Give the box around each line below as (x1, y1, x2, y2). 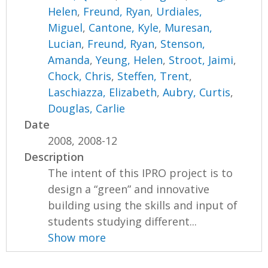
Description (24, 150, 84, 165)
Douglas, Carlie (48, 101, 126, 116)
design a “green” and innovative (48, 182, 210, 197)
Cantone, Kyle (89, 20, 159, 35)
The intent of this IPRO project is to (48, 166, 233, 181)
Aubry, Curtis (163, 85, 231, 100)
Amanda (48, 53, 90, 68)
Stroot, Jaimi (169, 53, 234, 68)
